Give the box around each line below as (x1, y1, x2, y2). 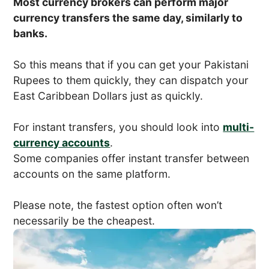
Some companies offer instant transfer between (13, 151, 250, 165)
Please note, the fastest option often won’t (13, 198, 223, 211)
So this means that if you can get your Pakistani (13, 58, 249, 71)
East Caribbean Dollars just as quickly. (13, 89, 204, 102)
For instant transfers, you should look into (13, 120, 223, 133)
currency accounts (13, 136, 110, 149)
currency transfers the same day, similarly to (13, 11, 243, 24)
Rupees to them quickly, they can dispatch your (13, 73, 249, 86)
